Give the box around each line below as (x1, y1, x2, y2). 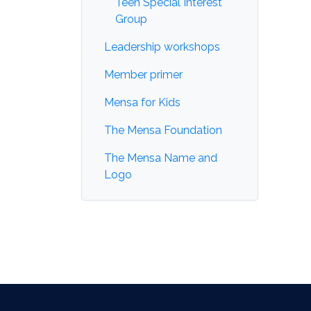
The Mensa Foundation (104, 124, 222, 137)
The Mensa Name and (104, 151, 217, 165)
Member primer (104, 68, 183, 81)
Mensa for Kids (104, 96, 180, 109)
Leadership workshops (104, 40, 220, 53)
